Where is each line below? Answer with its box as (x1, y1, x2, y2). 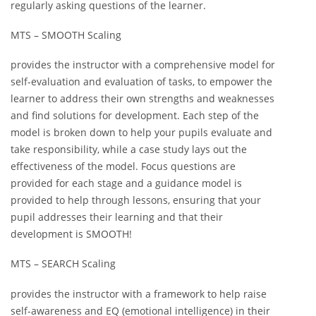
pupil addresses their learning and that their (11, 210, 223, 224)
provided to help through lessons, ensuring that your (11, 193, 261, 207)
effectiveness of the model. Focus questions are (11, 159, 236, 174)
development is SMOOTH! (11, 227, 132, 241)
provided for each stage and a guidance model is (11, 176, 242, 190)
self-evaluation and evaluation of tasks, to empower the (11, 75, 272, 89)
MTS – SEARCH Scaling (11, 257, 116, 271)
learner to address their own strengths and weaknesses (11, 92, 274, 106)
